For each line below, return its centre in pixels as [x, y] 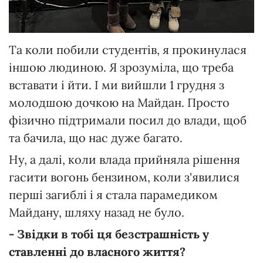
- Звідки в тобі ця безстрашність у [109, 234]
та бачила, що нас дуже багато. [96, 137]
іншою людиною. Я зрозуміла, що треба [121, 67]
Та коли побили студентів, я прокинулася [128, 49]
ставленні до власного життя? [97, 251]
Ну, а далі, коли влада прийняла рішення [124, 159]
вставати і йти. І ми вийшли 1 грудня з [117, 85]
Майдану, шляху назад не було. [97, 212]
